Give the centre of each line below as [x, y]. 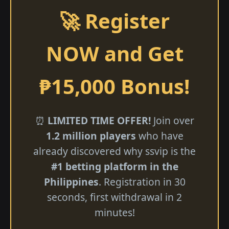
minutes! [114, 212]
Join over [172, 120]
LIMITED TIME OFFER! [99, 120]
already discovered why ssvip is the [114, 151]
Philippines [71, 182]
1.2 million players [91, 136]
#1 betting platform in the [114, 166]
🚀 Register [114, 21]
